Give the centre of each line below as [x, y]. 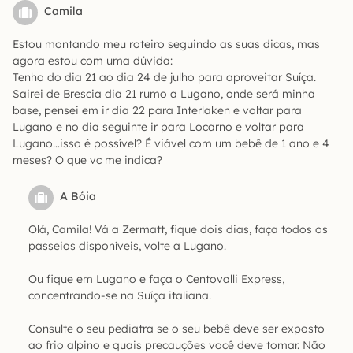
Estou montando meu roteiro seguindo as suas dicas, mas [166, 44]
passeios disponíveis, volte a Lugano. [127, 245]
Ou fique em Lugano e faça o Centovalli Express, [156, 279]
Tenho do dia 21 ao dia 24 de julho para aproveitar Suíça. [164, 77]
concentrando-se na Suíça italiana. [120, 295]
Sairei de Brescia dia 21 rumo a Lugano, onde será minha [164, 93]
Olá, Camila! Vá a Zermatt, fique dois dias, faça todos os [178, 229]
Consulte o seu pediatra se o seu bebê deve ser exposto [176, 328]
